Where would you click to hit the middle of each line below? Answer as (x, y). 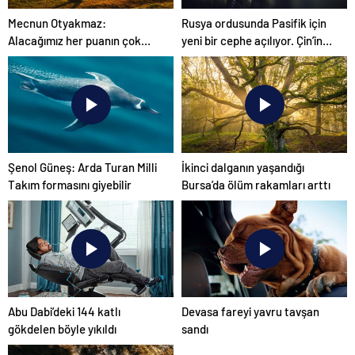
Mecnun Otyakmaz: (57, 23)
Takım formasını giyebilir (70, 184)
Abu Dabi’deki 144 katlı (64, 311)
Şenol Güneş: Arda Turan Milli (82, 167)
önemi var (33, 57)
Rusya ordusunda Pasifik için (254, 23)
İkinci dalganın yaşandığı (243, 167)
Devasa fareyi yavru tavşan (250, 311)
